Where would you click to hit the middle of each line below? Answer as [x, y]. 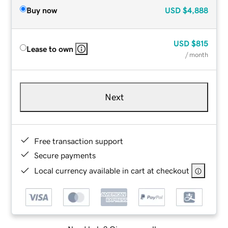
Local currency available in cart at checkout [112, 170]
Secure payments [65, 155]
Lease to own [50, 49]
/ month [196, 54]
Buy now [42, 10]
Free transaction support [79, 141]
